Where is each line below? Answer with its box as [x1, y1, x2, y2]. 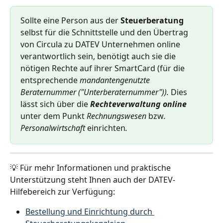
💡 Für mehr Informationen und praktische [10, 162, 173, 174]
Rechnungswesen [85, 111, 148, 122]
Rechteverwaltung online [90, 99, 187, 110]
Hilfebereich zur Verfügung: [10, 186, 115, 198]
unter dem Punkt [20, 111, 85, 122]
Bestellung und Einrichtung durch [25, 206, 154, 218]
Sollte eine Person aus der [20, 15, 120, 26]
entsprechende [20, 75, 80, 86]
